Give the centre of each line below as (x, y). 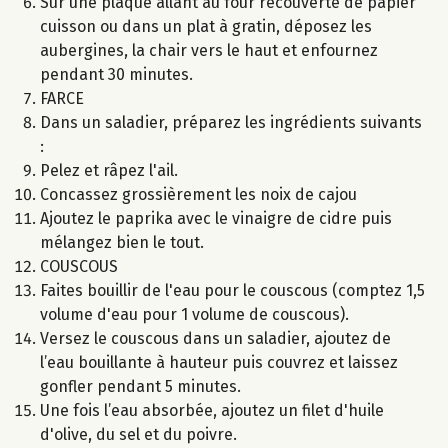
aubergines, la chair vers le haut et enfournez (209, 50)
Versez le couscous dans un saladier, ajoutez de (215, 338)
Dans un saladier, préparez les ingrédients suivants (231, 122)
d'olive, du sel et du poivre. (138, 434)
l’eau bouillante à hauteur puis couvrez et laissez (219, 362)
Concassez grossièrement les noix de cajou (198, 194)
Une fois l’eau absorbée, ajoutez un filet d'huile (212, 410)
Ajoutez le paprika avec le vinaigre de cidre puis (216, 218)
